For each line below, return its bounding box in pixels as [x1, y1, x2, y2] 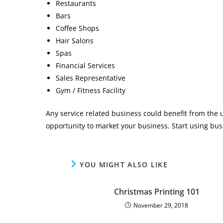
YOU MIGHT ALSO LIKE [80, 160, 168, 169]
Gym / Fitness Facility [56, 86, 125, 95]
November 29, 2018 [133, 201, 188, 210]
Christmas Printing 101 [113, 186, 200, 197]
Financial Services [56, 61, 115, 70]
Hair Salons [56, 36, 94, 45]
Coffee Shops [56, 23, 99, 33]
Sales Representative [56, 73, 125, 83]
